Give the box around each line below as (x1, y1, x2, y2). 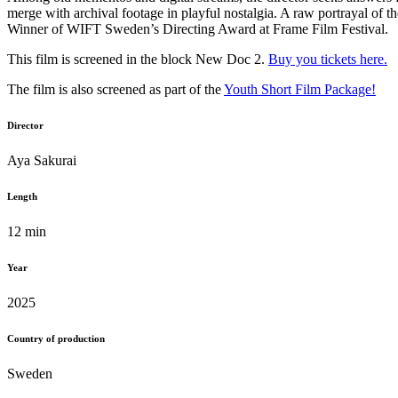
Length (7, 191, 37, 203)
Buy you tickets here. (268, 52, 387, 68)
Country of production (7, 333, 105, 345)
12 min (7, 224, 46, 240)
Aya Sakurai (7, 153, 76, 169)
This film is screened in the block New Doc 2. (7, 52, 268, 68)
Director (7, 120, 44, 131)
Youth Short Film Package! (224, 82, 376, 98)
